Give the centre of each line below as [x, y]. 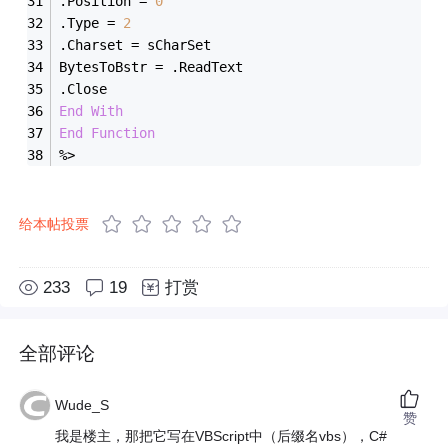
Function [123, 132]
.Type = [91, 22]
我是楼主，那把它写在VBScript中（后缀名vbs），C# [221, 436]
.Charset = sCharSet [139, 44]
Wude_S [82, 405]
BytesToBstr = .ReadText [155, 66]
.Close [87, 88]
